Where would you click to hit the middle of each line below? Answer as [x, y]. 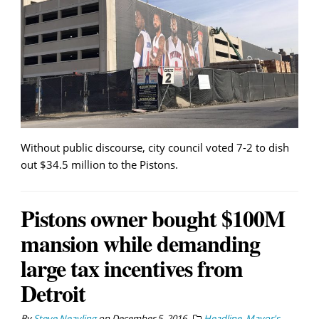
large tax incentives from [132, 268]
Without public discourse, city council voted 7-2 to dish [155, 148]
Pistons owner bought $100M [153, 219]
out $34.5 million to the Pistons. [99, 165]
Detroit [53, 293]
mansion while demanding [140, 244]
